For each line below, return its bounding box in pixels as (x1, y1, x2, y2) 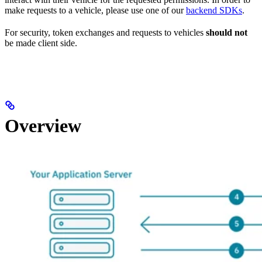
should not (206, 27, 247, 38)
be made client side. (5, 38, 77, 49)
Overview (5, 115, 81, 136)
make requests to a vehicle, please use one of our (5, 5, 186, 16)
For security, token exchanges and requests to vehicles (5, 27, 206, 38)
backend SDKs (186, 5, 242, 16)
